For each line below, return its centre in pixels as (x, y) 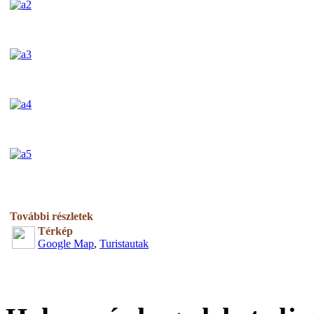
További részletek (52, 216)
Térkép (55, 231)
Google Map (66, 243)
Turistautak (124, 243)
